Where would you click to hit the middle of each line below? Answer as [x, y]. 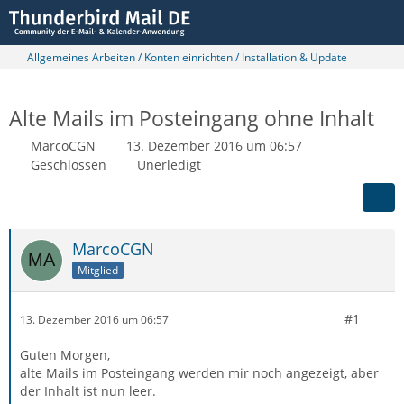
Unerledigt [169, 165]
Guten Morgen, [65, 355]
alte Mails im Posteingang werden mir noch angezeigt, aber [199, 373]
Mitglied [98, 270]
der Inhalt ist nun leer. [88, 391]
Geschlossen [69, 165]
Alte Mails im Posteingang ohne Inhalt [192, 118]
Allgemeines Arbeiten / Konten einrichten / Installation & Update [187, 57]
